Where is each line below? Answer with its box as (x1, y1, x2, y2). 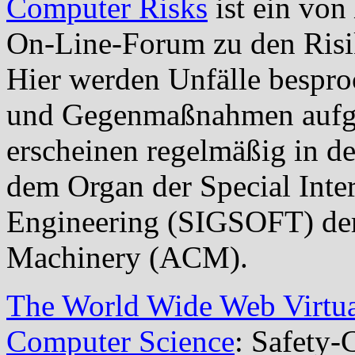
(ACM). (141, 239, 248, 274)
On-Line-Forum (6, 25, 205, 60)
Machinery (6, 239, 141, 274)
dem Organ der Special (6, 168, 299, 203)
